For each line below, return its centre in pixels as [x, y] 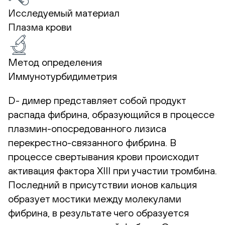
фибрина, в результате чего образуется [98, 212]
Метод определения [55, 62]
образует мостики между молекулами [95, 198]
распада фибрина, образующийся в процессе [111, 114]
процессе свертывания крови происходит [103, 156]
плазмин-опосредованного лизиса [87, 128]
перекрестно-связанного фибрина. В [92, 142]
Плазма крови [40, 27]
